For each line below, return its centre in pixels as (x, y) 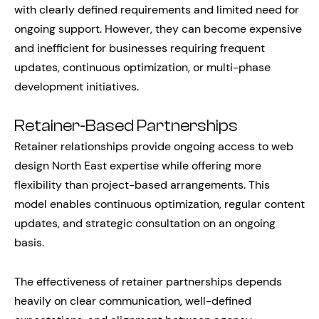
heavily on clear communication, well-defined (133, 300)
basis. (29, 242)
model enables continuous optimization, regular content (159, 204)
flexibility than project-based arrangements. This (142, 184)
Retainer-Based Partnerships (126, 126)
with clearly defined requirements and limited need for (157, 9)
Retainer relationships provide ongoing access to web (154, 146)
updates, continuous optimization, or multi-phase (142, 67)
